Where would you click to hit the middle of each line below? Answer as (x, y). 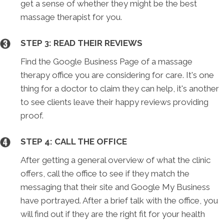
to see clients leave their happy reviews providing (115, 102)
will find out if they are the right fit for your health (113, 214)
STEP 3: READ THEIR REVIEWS (82, 43)
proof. (32, 115)
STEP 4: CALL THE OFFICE (74, 141)
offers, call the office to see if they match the (105, 173)
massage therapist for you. (71, 17)
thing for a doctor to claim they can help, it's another (120, 88)
